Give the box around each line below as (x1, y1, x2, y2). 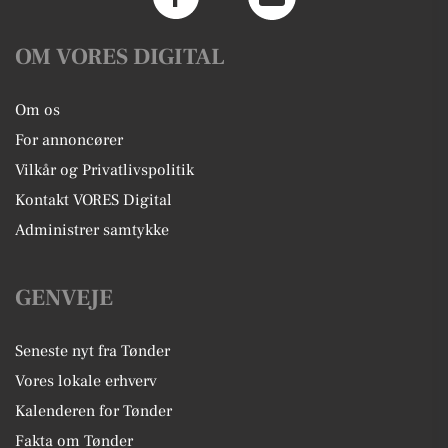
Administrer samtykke (15, 220, 169, 240)
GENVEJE (15, 283, 113, 313)
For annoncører (15, 130, 123, 150)
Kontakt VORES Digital (15, 190, 172, 210)
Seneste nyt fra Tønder (15, 341, 170, 361)
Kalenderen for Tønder (15, 401, 172, 421)
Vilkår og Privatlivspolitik (15, 160, 194, 180)
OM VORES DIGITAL (15, 42, 225, 72)
